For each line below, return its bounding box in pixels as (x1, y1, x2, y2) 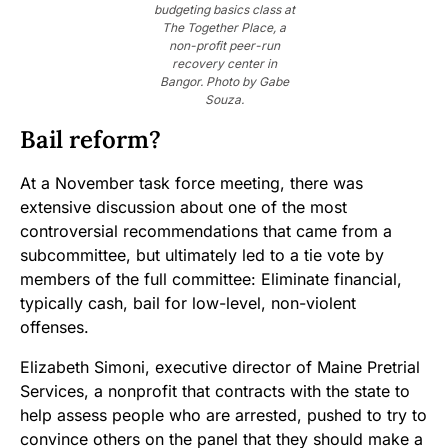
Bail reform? (20, 124, 161, 156)
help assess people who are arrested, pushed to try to (20, 405, 427, 426)
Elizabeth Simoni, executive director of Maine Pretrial (20, 357, 420, 378)
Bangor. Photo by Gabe (159, 74, 289, 90)
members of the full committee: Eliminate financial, (20, 269, 402, 290)
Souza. (204, 92, 244, 108)
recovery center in (171, 56, 277, 72)
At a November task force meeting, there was (20, 173, 363, 194)
